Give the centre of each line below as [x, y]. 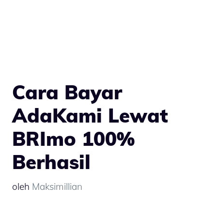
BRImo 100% [73, 139]
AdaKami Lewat [90, 115]
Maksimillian [57, 186]
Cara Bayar [67, 92]
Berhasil [51, 162]
